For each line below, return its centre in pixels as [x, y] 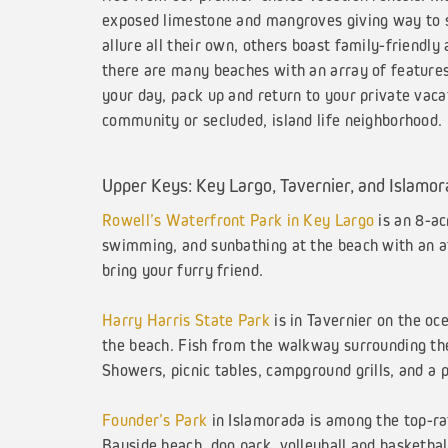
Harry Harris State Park [186, 319]
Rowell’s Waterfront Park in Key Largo [238, 219]
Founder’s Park [155, 419]
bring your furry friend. [183, 269]
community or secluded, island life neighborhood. [272, 120]
